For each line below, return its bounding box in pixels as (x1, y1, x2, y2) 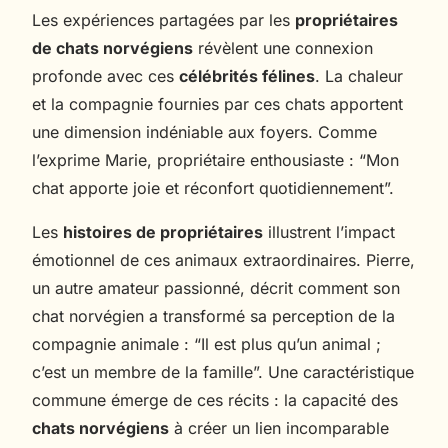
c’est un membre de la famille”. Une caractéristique (32, 361, 414, 382)
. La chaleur (315, 65, 403, 86)
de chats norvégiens (32, 37, 193, 58)
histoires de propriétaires (63, 221, 263, 242)
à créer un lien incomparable (169, 417, 389, 438)
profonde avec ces (32, 65, 179, 86)
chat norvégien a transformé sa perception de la (32, 305, 395, 326)
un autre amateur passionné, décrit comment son (32, 277, 400, 298)
